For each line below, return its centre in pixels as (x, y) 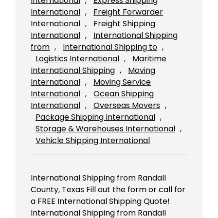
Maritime (149, 59)
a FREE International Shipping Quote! (100, 201)
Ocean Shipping (124, 94)
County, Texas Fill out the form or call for (108, 190)
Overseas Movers (127, 106)
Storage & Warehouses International (105, 129)
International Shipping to (110, 47)
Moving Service (122, 82)
